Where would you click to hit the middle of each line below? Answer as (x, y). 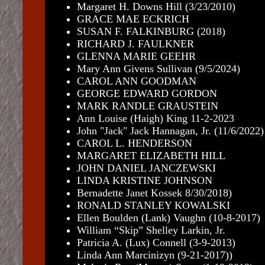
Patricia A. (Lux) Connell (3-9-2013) (156, 243)
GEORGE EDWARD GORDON (147, 93)
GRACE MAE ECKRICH (133, 19)
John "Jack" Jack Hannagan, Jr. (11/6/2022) (170, 131)
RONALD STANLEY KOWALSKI (153, 205)
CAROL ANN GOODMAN (136, 81)
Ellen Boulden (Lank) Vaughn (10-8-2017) (168, 218)
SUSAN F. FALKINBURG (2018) (151, 31)
